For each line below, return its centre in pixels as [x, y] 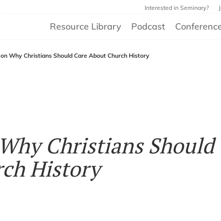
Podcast [148, 26]
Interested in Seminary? [177, 8]
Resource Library [86, 26]
